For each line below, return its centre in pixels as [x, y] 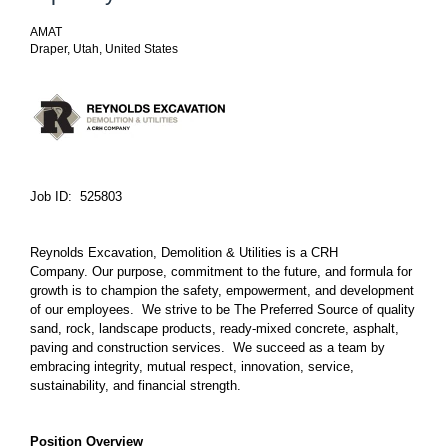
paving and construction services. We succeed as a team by [207, 347]
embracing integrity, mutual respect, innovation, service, [192, 366]
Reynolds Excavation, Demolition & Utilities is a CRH [184, 252]
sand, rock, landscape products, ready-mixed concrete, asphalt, [214, 328]
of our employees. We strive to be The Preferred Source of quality [222, 309]
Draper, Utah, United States [104, 49]
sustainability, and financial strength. [141, 385]
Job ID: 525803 [76, 196]
